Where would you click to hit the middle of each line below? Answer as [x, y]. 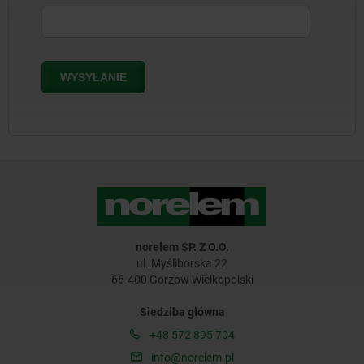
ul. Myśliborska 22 [182, 263]
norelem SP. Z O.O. [182, 247]
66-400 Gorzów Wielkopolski [182, 279]
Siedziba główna [182, 312]
